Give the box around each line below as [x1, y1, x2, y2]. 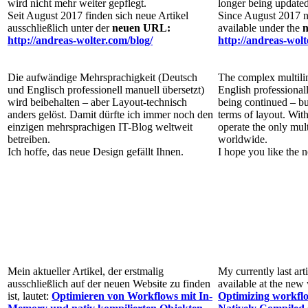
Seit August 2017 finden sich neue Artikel [8, 9, 188, 21]
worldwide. [218, 133, 267, 145]
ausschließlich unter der [8, 21, 112, 34]
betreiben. [8, 133, 50, 145]
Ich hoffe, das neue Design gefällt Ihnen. [8, 145, 184, 157]
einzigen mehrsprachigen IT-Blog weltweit [8, 120, 192, 133]
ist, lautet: [8, 289, 52, 302]
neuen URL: [112, 21, 170, 34]
